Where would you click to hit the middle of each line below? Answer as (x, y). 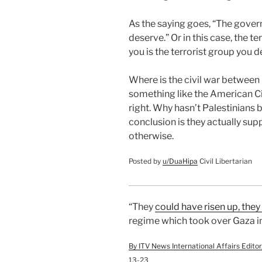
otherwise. (151, 136)
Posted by (146, 161)
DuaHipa (183, 161)
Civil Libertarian (225, 161)
